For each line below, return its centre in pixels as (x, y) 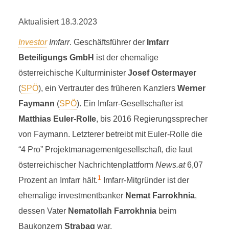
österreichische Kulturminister (73, 73)
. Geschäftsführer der (108, 42)
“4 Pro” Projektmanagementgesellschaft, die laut (105, 150)
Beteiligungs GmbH (56, 58)
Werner (191, 88)
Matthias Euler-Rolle (57, 119)
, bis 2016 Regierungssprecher (152, 119)
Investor (32, 42)
